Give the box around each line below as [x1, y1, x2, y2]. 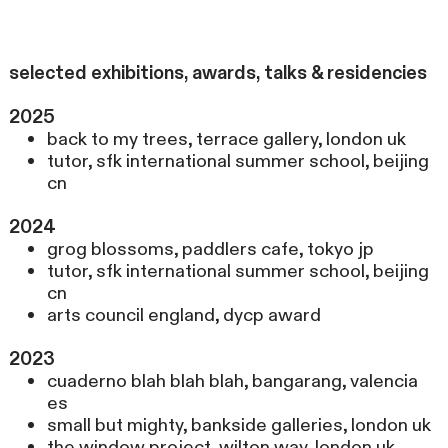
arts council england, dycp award [46, 303, 321, 329]
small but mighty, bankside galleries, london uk [46, 413, 431, 439]
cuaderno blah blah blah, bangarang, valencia [46, 369, 418, 395]
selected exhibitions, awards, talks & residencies [9, 61, 428, 87]
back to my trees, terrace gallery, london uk [46, 127, 406, 153]
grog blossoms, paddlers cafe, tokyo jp [46, 237, 374, 263]
